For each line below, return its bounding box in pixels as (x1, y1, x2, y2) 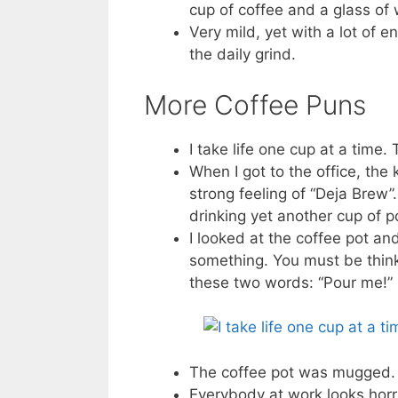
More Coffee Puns (144, 88, 366, 121)
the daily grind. (189, 45, 296, 64)
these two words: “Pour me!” (189, 273, 393, 291)
